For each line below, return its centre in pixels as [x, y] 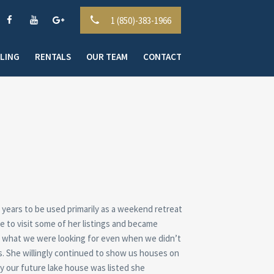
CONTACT [162, 56]
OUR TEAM [107, 56]
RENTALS [53, 56]
